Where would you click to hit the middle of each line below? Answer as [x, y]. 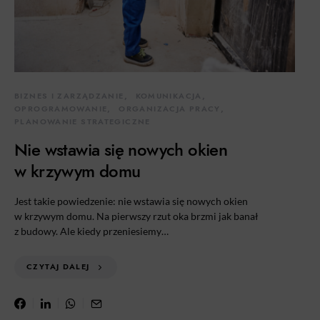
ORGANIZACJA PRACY [170, 109]
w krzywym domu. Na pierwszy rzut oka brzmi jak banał [136, 216]
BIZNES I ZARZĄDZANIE [69, 96]
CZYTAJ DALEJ [58, 267]
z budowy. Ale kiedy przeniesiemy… [91, 231]
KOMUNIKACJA [169, 96]
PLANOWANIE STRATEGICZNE [82, 122]
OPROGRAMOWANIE [61, 109]
